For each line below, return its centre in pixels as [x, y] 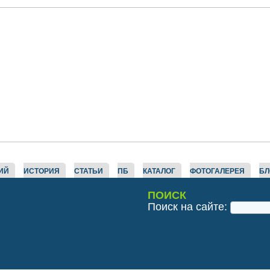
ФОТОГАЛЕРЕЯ [217, 171]
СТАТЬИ [88, 171]
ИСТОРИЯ [41, 171]
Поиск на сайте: [189, 206]
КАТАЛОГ [159, 171]
